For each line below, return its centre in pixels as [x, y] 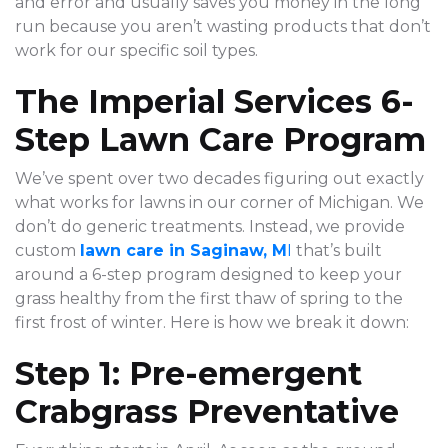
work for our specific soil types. [136, 51]
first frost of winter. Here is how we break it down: [212, 323]
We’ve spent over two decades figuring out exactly [219, 179]
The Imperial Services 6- [214, 102]
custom [47, 251]
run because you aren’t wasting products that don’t [223, 27]
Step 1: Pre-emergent [188, 374]
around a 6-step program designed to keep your [208, 275]
